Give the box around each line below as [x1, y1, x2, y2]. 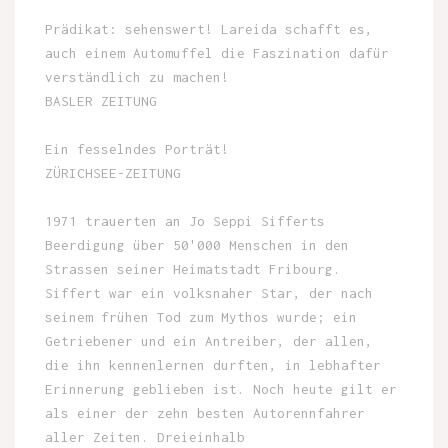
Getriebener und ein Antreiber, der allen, [45, 332, 373, 349]
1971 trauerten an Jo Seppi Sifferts [45, 212, 325, 229]
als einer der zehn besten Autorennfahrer [45, 404, 365, 421]
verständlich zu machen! [45, 68, 229, 85]
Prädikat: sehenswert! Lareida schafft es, [45, 20, 373, 37]
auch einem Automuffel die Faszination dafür [45, 44, 389, 61]
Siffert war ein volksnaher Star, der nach [45, 284, 373, 301]
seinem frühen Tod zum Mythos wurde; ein [45, 308, 357, 325]
